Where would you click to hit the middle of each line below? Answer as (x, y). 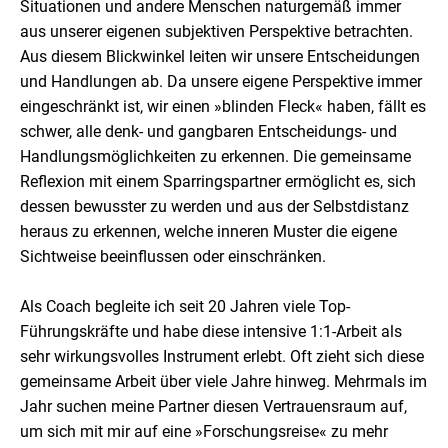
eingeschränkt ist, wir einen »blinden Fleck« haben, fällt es (223, 106)
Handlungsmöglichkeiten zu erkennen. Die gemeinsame (215, 156)
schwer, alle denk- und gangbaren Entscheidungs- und (208, 131)
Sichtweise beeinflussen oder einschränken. (173, 256)
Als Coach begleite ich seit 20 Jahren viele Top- (185, 306)
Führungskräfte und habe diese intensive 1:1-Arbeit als (211, 331)
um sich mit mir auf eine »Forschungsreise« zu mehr (204, 431)
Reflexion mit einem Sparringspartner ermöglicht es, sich (218, 181)
